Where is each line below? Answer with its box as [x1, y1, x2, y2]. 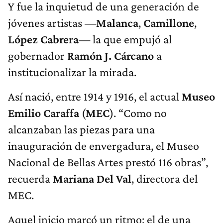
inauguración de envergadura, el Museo [8, 139, 199, 153]
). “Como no [110, 106, 167, 120]
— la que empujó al [79, 32, 172, 46]
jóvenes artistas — [8, 16, 96, 30]
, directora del [131, 172, 198, 186]
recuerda [8, 172, 53, 186]
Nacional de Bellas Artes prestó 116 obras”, [8, 155, 208, 169]
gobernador [8, 49, 67, 63]
